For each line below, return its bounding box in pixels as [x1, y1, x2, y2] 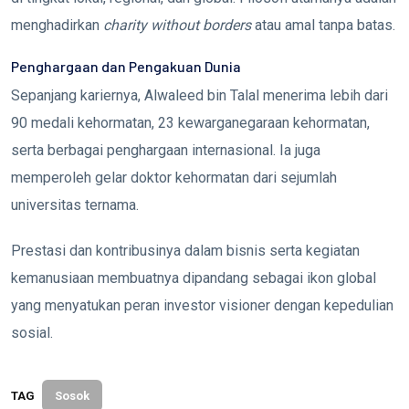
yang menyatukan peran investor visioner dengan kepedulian [11, 296, 393, 314]
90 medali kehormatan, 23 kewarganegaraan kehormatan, [11, 113, 370, 131]
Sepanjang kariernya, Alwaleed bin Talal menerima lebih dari [11, 86, 388, 104]
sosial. [11, 323, 53, 341]
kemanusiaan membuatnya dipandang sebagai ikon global [11, 268, 376, 287]
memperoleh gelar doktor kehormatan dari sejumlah [11, 168, 337, 186]
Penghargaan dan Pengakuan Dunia [11, 57, 241, 75]
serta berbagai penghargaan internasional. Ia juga [11, 141, 320, 159]
